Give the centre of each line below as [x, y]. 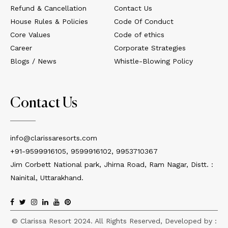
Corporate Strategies [150, 48]
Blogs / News [33, 61]
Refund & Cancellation [48, 8]
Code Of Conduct [144, 22]
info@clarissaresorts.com [54, 138]
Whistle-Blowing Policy [153, 61]
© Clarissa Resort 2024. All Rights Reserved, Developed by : [114, 221]
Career [21, 48]
